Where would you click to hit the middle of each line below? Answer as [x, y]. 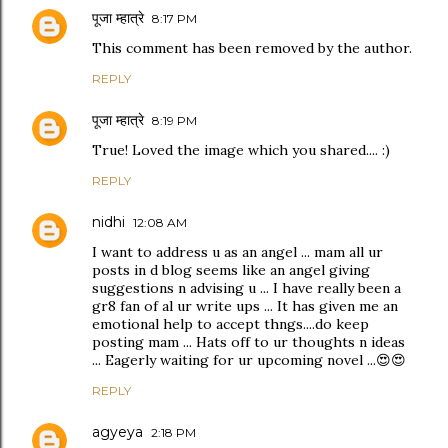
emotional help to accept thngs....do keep [230, 324]
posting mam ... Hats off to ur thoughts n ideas [248, 342]
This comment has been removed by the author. [252, 48]
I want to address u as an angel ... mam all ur [237, 252]
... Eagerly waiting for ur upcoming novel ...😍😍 [249, 360]
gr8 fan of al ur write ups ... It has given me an [245, 306]
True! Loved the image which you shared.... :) [241, 150]
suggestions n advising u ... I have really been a [246, 288]
